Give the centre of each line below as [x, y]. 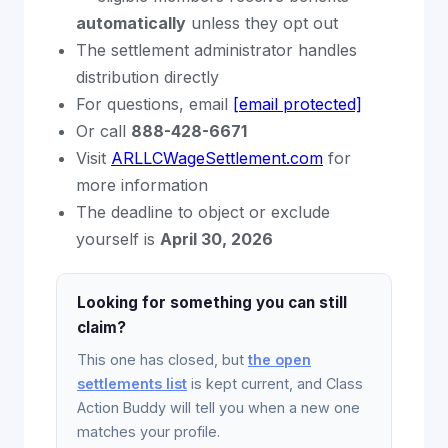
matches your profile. [148, 431]
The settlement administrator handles [216, 50]
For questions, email [154, 104]
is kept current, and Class [275, 383]
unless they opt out [262, 23]
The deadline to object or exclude [203, 212]
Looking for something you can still [212, 302]
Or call [103, 131]
